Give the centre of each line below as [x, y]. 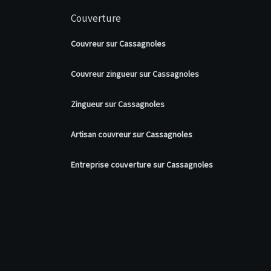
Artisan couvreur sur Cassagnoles [132, 134]
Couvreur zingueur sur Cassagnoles [135, 73]
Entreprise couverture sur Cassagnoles [142, 164]
